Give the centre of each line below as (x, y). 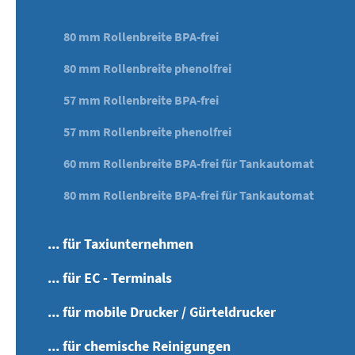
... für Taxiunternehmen (120, 244)
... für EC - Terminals (110, 278)
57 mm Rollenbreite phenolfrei (147, 132)
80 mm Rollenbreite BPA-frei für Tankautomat (189, 195)
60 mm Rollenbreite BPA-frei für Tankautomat (189, 163)
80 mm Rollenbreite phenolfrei (147, 68)
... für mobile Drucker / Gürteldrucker (162, 312)
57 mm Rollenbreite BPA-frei (141, 100)
